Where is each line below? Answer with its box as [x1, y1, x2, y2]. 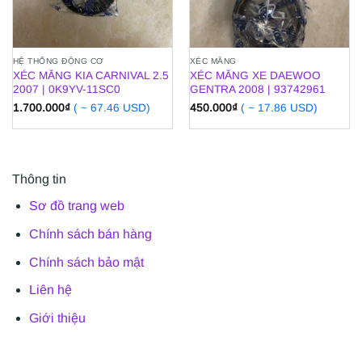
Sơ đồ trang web [28, 199, 124, 213]
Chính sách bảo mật [28, 255, 144, 269]
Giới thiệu [28, 310, 86, 325]
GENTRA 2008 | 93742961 [189, 82, 326, 95]
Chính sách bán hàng [28, 226, 152, 241]
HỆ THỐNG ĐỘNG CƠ [12, 56, 104, 65]
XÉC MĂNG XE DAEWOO [189, 69, 321, 82]
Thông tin [12, 172, 66, 187]
